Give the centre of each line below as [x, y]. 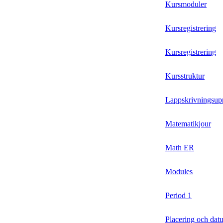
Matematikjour [188, 124]
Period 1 [178, 196]
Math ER [180, 148]
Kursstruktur [185, 76]
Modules [179, 172]
